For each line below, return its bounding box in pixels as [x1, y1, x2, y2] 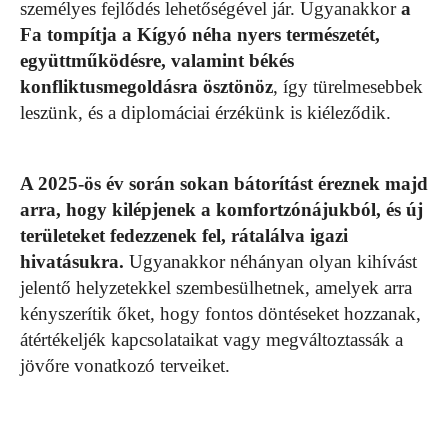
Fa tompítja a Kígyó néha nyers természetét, [20, 24, 380, 46]
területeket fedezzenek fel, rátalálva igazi [20, 225, 348, 247]
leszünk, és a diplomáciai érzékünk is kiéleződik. [20, 102, 391, 124]
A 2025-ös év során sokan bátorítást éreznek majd [20, 173, 428, 195]
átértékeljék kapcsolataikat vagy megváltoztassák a [20, 329, 403, 351]
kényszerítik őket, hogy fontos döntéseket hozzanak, [20, 303, 421, 325]
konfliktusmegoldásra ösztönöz [20, 76, 273, 98]
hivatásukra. [20, 251, 124, 273]
